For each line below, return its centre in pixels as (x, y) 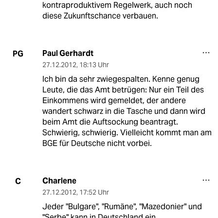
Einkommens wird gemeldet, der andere (114, 101)
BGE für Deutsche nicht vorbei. (97, 144)
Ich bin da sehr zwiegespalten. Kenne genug (121, 79)
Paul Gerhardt (68, 54)
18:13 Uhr (94, 65)
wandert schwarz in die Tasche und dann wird (124, 111)
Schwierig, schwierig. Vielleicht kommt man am (127, 133)
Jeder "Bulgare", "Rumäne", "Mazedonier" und (122, 207)
